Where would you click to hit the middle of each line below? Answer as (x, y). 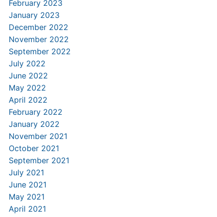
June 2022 (28, 76)
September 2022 (39, 51)
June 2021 (27, 185)
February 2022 (35, 112)
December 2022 (38, 27)
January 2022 (34, 124)
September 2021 (39, 160)
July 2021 (26, 172)
